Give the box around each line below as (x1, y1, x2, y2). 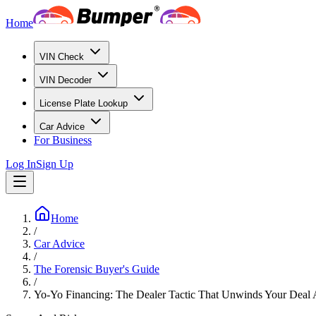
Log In (6, 158, 36, 170)
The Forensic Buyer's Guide (34, 263, 159, 275)
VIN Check (39, 51, 84, 62)
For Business (34, 134, 92, 146)
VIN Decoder (39, 75, 92, 85)
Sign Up (36, 158, 73, 170)
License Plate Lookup (39, 98, 128, 109)
